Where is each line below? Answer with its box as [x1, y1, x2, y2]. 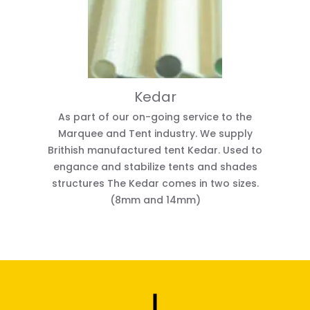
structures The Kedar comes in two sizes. [51, 176, 259, 190]
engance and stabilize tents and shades [53, 159, 257, 174]
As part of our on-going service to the [58, 109, 252, 124]
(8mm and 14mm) [109, 192, 201, 207]
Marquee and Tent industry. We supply [57, 126, 253, 140]
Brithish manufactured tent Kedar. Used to [48, 143, 262, 157]
